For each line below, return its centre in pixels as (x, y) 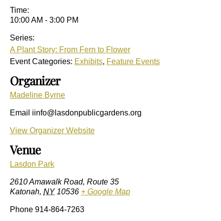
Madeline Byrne (37, 95)
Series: (22, 38)
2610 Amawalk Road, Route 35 (64, 182)
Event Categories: (41, 61)
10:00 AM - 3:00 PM (44, 20)
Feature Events (133, 61)
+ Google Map (106, 192)
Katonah (25, 192)
